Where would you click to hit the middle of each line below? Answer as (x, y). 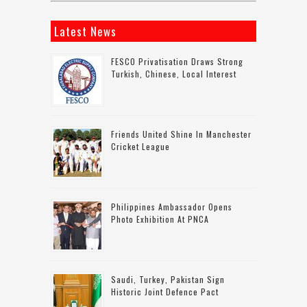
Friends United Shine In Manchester (181, 134)
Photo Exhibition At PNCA (160, 219)
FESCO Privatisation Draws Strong (177, 61)
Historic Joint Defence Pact (165, 291)
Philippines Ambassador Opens (172, 206)
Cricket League (140, 146)
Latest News (85, 31)
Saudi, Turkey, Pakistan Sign (168, 279)
